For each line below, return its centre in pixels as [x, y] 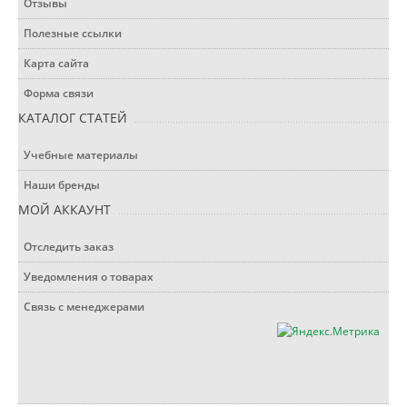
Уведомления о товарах [89, 277]
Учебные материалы [81, 155]
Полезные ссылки [73, 33]
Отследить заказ [69, 247]
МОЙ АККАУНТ [65, 209]
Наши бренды [62, 185]
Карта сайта [56, 63]
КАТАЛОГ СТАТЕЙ [73, 118]
